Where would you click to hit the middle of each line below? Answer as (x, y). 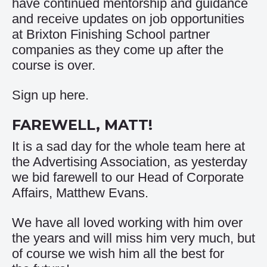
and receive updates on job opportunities (128, 19)
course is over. (54, 65)
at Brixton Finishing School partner (111, 34)
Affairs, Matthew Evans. (80, 193)
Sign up (36, 95)
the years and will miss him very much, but (133, 238)
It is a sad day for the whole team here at (128, 146)
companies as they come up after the (118, 50)
